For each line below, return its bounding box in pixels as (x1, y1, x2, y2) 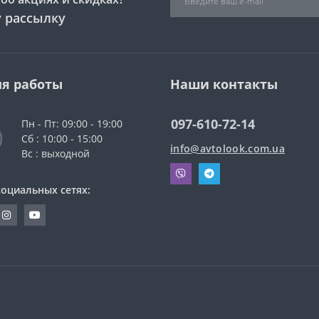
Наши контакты (170, 75, 278, 93)
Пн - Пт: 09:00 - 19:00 (21, 117, 122, 130)
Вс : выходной (21, 147, 90, 160)
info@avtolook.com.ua (170, 142, 285, 155)
